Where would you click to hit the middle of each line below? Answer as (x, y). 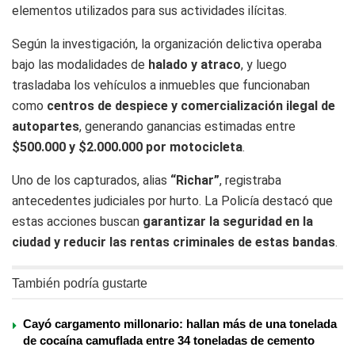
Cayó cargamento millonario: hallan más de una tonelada (180, 323)
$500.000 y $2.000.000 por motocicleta (127, 147)
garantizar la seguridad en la (228, 221)
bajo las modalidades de (80, 64)
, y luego (264, 64)
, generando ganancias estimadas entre (187, 126)
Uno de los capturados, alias (91, 180)
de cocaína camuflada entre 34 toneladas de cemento (169, 340)
